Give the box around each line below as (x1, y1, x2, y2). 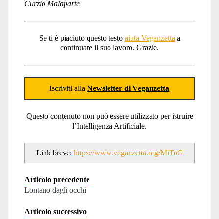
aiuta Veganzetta (124, 33, 175, 42)
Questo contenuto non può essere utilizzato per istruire (26, 111, 193, 120)
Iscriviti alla (49, 84, 88, 92)
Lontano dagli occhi (24, 185, 86, 194)
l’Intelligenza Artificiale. (72, 121, 147, 130)
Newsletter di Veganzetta (87, 84, 170, 92)
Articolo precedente (24, 175, 89, 184)
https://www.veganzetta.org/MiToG (73, 148, 183, 157)
